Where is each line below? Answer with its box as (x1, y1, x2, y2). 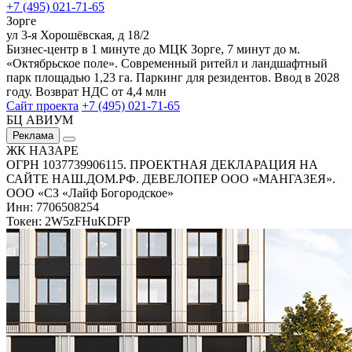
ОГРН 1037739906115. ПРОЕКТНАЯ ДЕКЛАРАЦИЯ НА (6, 157, 318, 171)
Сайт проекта (6, 98, 79, 112)
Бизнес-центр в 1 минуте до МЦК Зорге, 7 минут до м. (6, 42, 300, 56)
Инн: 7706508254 (6, 200, 99, 214)
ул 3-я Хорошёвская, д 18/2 (6, 27, 149, 42)
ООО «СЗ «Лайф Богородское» (6, 185, 174, 200)
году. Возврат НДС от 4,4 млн (6, 84, 167, 98)
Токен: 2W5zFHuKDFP (6, 214, 130, 228)
